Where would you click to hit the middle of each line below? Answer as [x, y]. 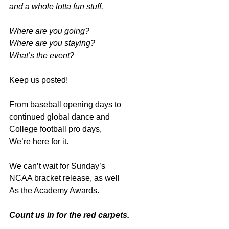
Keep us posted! [39, 80]
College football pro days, [55, 129]
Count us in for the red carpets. [69, 215]
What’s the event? [42, 55]
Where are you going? [49, 31]
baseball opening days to [76, 104]
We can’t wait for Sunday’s [57, 166]
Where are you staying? [52, 43]
